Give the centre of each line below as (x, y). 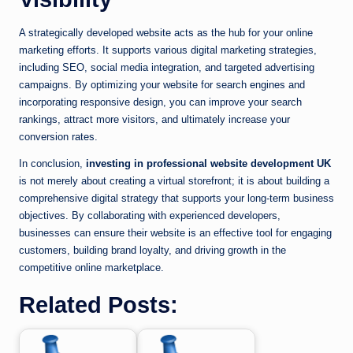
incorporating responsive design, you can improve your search (160, 102)
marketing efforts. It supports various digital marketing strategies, (168, 50)
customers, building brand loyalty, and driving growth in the (152, 251)
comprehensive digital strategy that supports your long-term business (176, 199)
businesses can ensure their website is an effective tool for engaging (175, 233)
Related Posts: (98, 305)
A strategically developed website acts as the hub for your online (166, 33)
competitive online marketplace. (91, 268)
